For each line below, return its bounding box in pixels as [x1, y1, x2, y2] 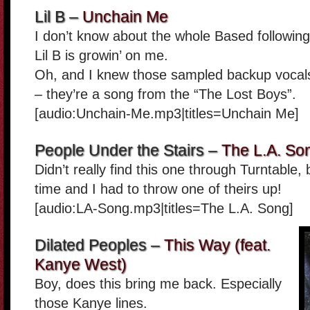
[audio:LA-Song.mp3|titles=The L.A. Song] [35, 201, 293, 216]
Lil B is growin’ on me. [35, 48, 168, 63]
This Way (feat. [164, 236, 271, 254]
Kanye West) [35, 255, 127, 273]
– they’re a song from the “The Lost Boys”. [35, 86, 296, 102]
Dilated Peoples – [35, 236, 164, 254]
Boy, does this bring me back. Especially [35, 276, 282, 291]
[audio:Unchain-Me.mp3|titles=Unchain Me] [35, 106, 299, 121]
